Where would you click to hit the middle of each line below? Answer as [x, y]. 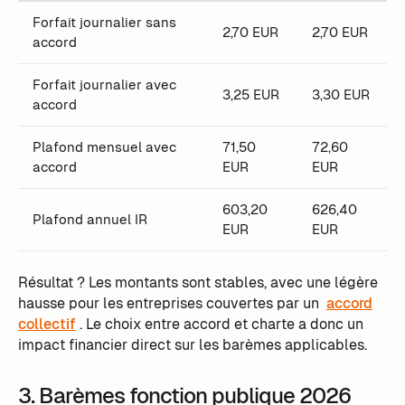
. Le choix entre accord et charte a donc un [221, 325]
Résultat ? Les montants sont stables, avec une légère [198, 283]
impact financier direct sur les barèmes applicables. [192, 345]
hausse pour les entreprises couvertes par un [170, 304]
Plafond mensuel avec [104, 147]
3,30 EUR [340, 95]
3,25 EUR [250, 95]
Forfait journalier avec [104, 85]
